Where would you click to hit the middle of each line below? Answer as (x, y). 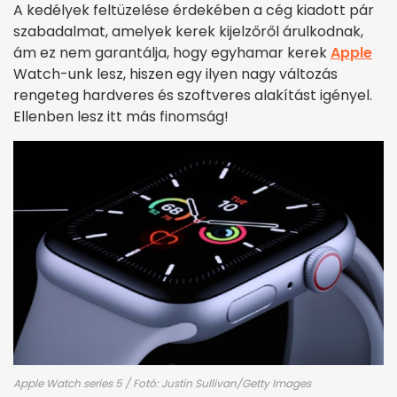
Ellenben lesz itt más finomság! (121, 117)
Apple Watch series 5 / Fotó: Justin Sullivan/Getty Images (162, 383)
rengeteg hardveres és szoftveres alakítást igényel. (193, 96)
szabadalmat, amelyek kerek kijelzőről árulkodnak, (188, 32)
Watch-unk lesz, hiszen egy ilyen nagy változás (175, 74)
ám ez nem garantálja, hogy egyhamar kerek (172, 53)
